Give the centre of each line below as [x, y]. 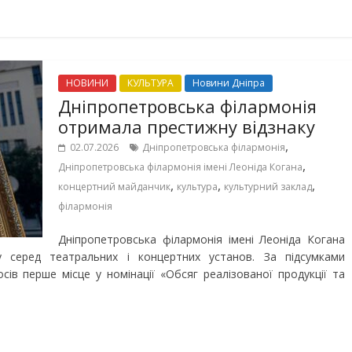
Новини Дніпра [229, 83]
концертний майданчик [114, 187]
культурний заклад [268, 187]
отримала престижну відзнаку [187, 126]
